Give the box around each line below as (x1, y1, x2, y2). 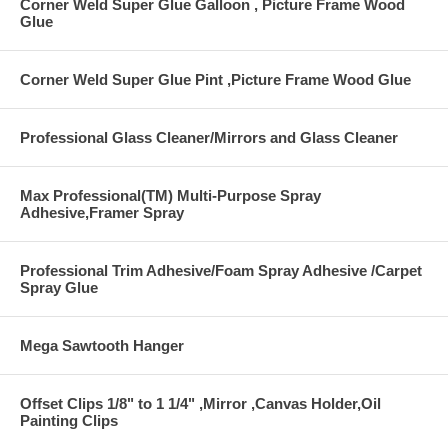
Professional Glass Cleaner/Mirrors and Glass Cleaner (20, 129, 398, 147)
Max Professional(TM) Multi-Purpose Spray (20, 187, 321, 205)
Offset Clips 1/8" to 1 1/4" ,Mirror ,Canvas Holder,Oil (20, 395, 381, 413)
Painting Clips (20, 412, 118, 430)
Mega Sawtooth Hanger (20, 337, 184, 355)
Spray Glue (20, 279, 98, 297)
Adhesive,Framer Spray (20, 204, 184, 222)
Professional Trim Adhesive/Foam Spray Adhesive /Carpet (20, 262, 422, 280)
